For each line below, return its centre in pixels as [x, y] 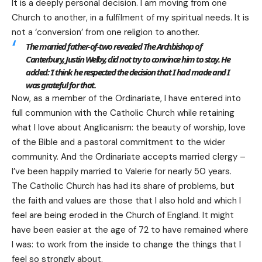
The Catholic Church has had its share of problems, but [123, 186]
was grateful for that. [61, 85]
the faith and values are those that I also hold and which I [126, 200]
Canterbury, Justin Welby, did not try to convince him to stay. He [128, 59]
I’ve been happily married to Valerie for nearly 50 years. [122, 171]
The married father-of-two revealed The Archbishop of [114, 46]
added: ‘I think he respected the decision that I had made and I [128, 72]
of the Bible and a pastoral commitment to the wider [118, 142]
